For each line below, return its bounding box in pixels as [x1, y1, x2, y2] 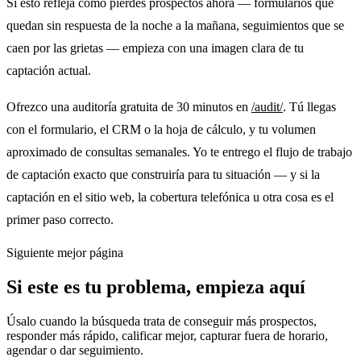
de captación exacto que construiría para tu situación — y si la [6, 167, 320, 183]
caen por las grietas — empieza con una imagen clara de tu [6, 39, 304, 56]
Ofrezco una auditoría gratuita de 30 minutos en [6, 99, 251, 115]
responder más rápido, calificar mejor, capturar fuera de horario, [6, 328, 328, 342]
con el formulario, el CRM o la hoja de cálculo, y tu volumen [6, 122, 316, 138]
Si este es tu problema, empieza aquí [6, 276, 305, 297]
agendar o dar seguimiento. [6, 342, 143, 357]
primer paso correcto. [6, 212, 114, 228]
